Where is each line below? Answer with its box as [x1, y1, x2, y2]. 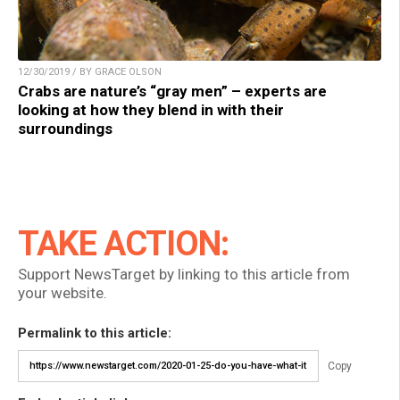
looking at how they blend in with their [18, 100, 284, 119]
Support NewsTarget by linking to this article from [18, 264, 350, 283]
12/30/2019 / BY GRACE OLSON [18, 65, 162, 78]
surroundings [18, 119, 112, 137]
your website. [18, 283, 107, 302]
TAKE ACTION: [18, 223, 229, 263]
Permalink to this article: [18, 324, 171, 341]
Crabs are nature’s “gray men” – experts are [18, 81, 327, 100]
